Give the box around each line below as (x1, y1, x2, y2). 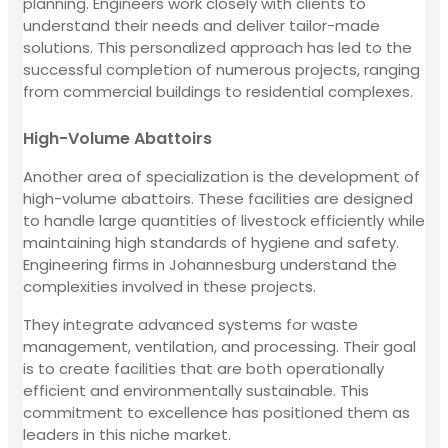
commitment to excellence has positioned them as (23, 401, 410, 423)
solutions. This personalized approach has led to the (23, 36, 412, 58)
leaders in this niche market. (23, 423, 231, 445)
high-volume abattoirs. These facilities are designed (23, 187, 413, 209)
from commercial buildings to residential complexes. (23, 80, 413, 102)
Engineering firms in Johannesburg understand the (23, 253, 397, 275)
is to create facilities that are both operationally (23, 357, 384, 379)
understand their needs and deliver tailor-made (23, 14, 380, 36)
